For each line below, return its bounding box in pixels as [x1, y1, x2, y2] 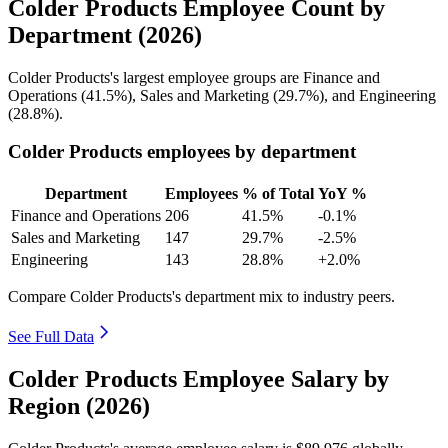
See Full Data [8, 328, 94, 346]
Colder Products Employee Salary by [8, 365, 389, 392]
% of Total [242, 185, 314, 203]
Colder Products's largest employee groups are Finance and [8, 68, 380, 86]
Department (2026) [8, 21, 202, 48]
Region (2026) [8, 392, 150, 419]
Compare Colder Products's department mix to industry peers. [8, 288, 395, 306]
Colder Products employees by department [8, 141, 356, 163]
